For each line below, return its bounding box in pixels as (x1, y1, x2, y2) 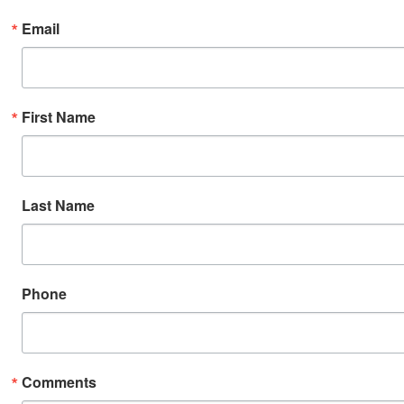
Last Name (22, 195, 95, 216)
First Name (22, 106, 96, 127)
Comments (22, 372, 96, 392)
